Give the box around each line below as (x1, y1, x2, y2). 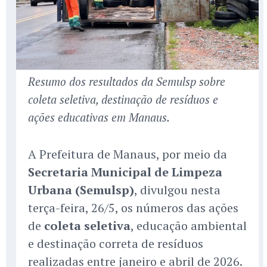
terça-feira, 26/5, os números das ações (28, 200, 238, 216)
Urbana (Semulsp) (28, 182, 134, 198)
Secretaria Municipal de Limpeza (28, 164, 222, 181)
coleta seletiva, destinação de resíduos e (28, 92, 218, 107)
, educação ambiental (131, 218, 247, 234)
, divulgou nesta (134, 182, 221, 198)
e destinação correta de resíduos (28, 235, 203, 252)
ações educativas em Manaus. (28, 110, 170, 125)
